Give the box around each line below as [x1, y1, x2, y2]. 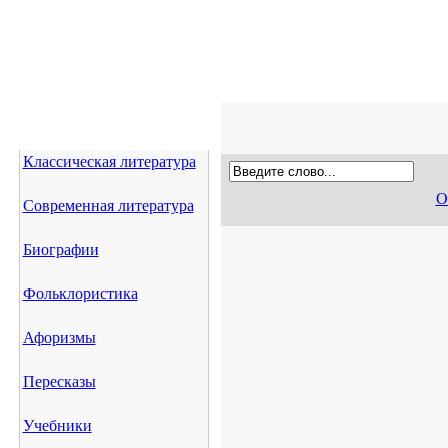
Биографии [22, 241, 99, 258]
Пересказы [22, 373, 96, 390]
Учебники [22, 417, 92, 434]
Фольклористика [22, 285, 138, 302]
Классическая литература [22, 153, 196, 170]
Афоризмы [22, 329, 96, 346]
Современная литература [22, 197, 194, 214]
